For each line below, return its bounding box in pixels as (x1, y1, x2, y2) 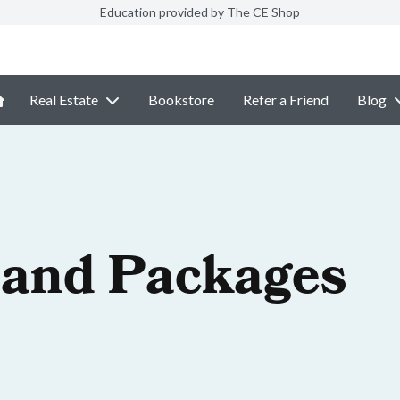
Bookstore (148, 91, 214, 108)
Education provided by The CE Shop (100, 4, 300, 20)
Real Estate (29, 91, 98, 108)
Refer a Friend (243, 91, 329, 108)
